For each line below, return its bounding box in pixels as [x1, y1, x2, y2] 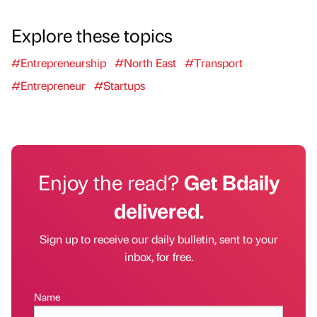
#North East [115, 55, 176, 71]
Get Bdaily [183, 168, 279, 196]
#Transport [185, 55, 243, 71]
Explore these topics [11, 23, 173, 47]
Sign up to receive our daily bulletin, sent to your [39, 231, 278, 247]
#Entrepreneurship [11, 55, 106, 71]
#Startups [94, 78, 145, 93]
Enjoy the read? [38, 168, 184, 196]
